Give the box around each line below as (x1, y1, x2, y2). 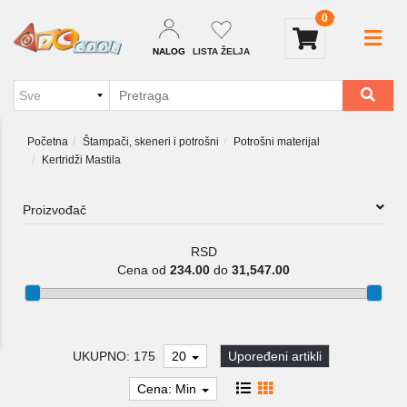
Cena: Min (136, 382, 200, 397)
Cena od (117, 263, 170, 277)
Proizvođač (23, 203, 86, 217)
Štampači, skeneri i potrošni (83, 135, 219, 148)
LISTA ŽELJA (193, 46, 251, 56)
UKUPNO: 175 (73, 349, 155, 364)
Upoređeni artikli (228, 349, 322, 364)
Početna (27, 135, 68, 148)
